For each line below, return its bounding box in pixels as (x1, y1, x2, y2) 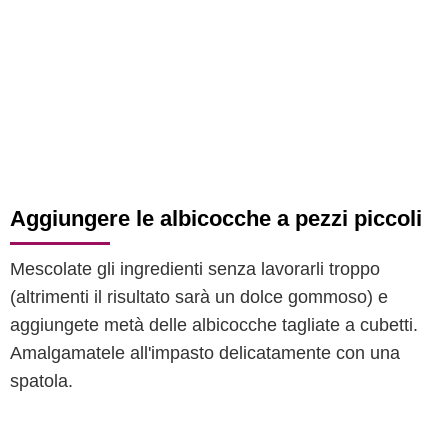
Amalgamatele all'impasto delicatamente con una (10, 343, 400, 363)
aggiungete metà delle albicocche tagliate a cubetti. (10, 315, 418, 335)
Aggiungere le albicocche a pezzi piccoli (10, 206, 422, 231)
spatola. (10, 371, 73, 391)
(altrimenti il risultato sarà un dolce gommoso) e (10, 287, 388, 307)
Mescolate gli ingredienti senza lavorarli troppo (10, 259, 380, 279)
